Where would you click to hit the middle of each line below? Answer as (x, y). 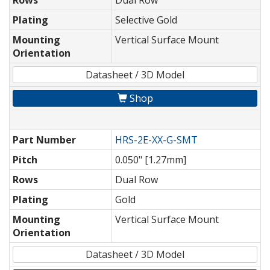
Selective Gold (146, 20)
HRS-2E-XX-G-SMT (156, 140)
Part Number (44, 140)
